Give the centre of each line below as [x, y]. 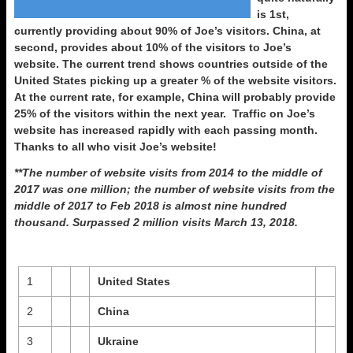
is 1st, [273, 14]
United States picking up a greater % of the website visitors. [175, 80]
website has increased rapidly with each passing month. [166, 130]
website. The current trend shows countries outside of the [171, 64]
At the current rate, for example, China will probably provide [175, 97]
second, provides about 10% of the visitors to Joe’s [153, 47]
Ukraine [118, 341]
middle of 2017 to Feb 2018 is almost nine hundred [150, 206]
